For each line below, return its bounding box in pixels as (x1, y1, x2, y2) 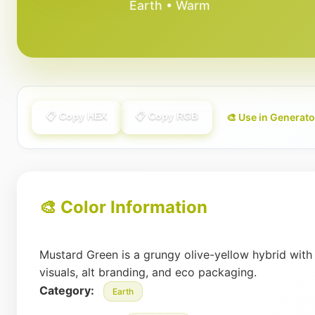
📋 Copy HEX (46, 110, 107, 122)
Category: (39, 283, 94, 297)
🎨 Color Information (39, 197, 207, 217)
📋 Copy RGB (135, 110, 198, 122)
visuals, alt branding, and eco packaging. (39, 265, 257, 279)
